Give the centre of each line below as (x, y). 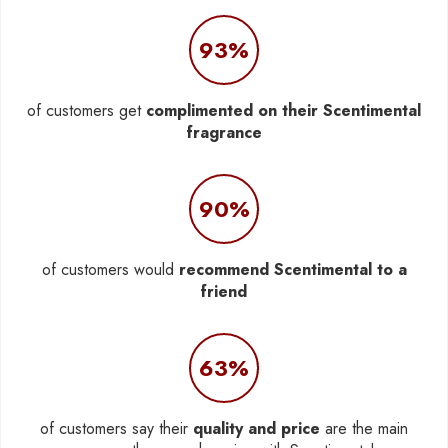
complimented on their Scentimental (283, 110)
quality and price (256, 428)
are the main (364, 428)
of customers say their (116, 428)
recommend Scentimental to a (292, 269)
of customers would (110, 269)
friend (224, 291)
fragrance (224, 132)
